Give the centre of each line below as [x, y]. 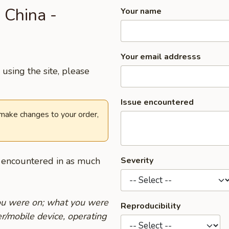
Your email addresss [161, 57]
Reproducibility [151, 206]
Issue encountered [157, 102]
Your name [141, 11]
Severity [137, 161]
